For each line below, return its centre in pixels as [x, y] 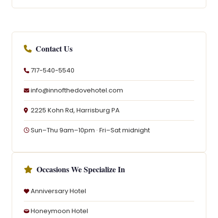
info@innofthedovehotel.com [77, 90]
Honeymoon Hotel [59, 211]
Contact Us [54, 48]
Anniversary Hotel [58, 191]
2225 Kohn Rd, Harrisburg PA [75, 110]
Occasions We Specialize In [81, 169]
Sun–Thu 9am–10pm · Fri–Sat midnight [90, 130]
